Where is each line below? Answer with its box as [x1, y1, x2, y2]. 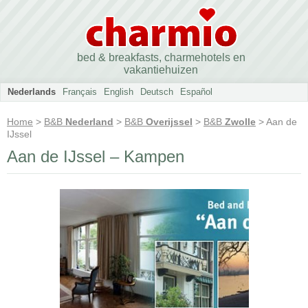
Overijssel [146, 116, 192, 127]
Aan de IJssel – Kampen [7, 147, 184, 166]
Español [180, 87, 212, 97]
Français [63, 87, 97, 97]
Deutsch [140, 87, 173, 97]
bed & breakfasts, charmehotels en [76, 52, 245, 63]
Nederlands [8, 87, 56, 97]
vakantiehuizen [124, 64, 198, 76]
